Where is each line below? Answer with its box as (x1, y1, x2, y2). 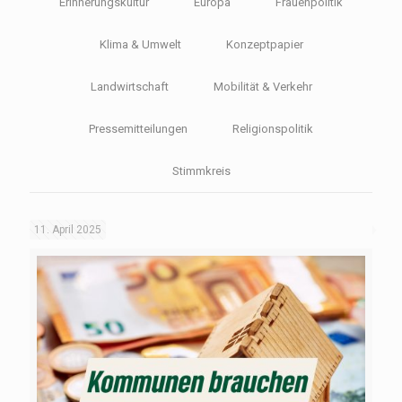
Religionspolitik (232, 122, 313, 135)
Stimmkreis (171, 164, 231, 178)
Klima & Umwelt (99, 38, 181, 51)
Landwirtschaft (90, 80, 169, 93)
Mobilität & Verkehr (213, 80, 312, 93)
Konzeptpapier (225, 38, 303, 51)
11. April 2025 (34, 223, 101, 236)
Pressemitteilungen (89, 122, 188, 135)
